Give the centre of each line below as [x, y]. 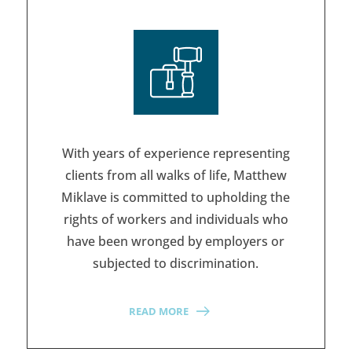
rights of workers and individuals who [176, 220]
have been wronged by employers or [176, 242]
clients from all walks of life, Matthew [176, 176]
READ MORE [159, 312]
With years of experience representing [176, 154]
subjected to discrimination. [176, 264]
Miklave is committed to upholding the [176, 198]
